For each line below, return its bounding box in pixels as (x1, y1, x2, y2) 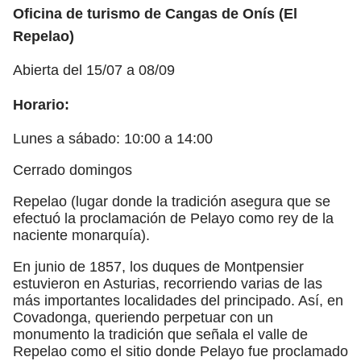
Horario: (13, 96, 69, 113)
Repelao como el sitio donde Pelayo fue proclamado (13, 342, 348, 359)
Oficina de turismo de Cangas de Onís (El (13, 5, 297, 22)
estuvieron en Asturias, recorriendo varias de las (13, 275, 322, 292)
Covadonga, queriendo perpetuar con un (13, 309, 273, 326)
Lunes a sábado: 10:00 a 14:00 (13, 130, 213, 147)
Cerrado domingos (13, 161, 132, 178)
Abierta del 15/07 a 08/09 (13, 61, 175, 78)
